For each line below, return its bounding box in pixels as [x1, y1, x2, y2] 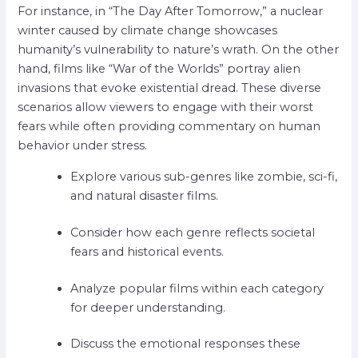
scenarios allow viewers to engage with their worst [18, 100, 314, 115]
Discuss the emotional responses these [70, 336, 301, 352]
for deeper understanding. [70, 300, 226, 315]
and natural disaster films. [70, 188, 219, 203]
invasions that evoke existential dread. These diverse [18, 81, 322, 96]
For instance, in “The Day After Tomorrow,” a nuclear [18, 4, 324, 19]
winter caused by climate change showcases [18, 23, 278, 38]
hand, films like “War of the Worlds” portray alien [18, 62, 301, 77]
